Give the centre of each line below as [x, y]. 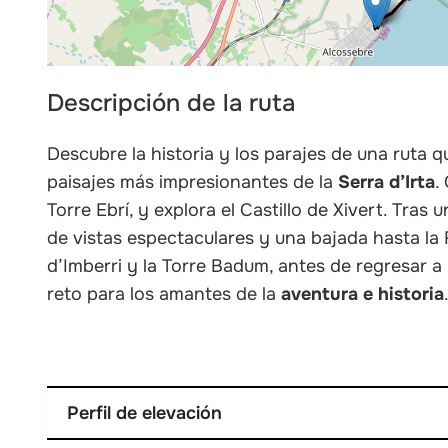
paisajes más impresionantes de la [193, 182]
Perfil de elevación [145, 413]
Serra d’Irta [387, 182]
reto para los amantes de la [164, 294]
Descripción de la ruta [171, 103]
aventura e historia [363, 294]
